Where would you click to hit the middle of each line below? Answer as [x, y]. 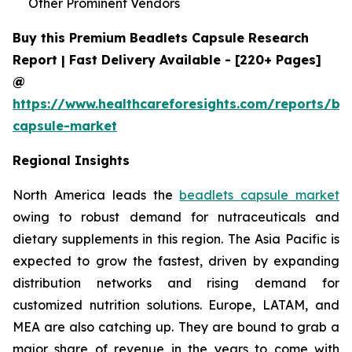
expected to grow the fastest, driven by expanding [176, 260]
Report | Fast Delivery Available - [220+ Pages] [167, 59]
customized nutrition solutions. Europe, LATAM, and [176, 304]
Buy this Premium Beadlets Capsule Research [161, 37]
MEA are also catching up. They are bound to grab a [176, 326]
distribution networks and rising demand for [176, 282]
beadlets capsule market [260, 194]
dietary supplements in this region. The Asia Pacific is [176, 238]
